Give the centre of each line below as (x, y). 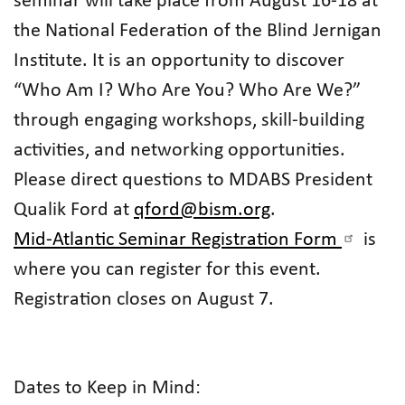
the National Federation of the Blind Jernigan (198, 31)
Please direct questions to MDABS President (193, 180)
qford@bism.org (202, 210)
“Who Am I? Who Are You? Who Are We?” (187, 91)
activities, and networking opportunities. (179, 151)
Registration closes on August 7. (144, 300)
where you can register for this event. (167, 270)
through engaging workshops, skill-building (189, 121)
